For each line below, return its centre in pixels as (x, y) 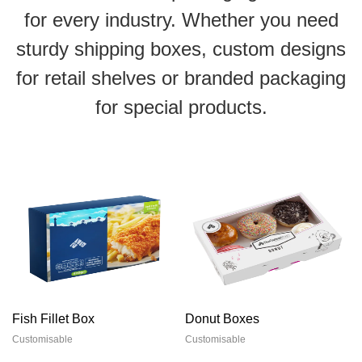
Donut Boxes (222, 319)
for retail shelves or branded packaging (181, 78)
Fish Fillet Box (53, 319)
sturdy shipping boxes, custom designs (181, 48)
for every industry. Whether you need (181, 19)
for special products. (181, 107)
